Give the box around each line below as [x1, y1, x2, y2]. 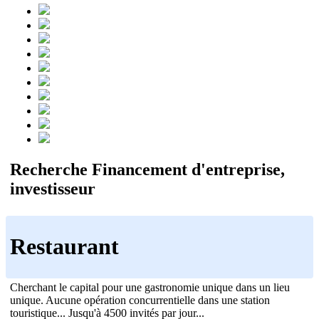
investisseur [10, 179, 95, 198]
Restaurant [10, 234, 119, 260]
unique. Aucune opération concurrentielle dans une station [10, 293, 270, 306]
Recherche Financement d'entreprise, [10, 159, 285, 179]
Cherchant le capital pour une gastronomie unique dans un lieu [10, 281, 290, 293]
